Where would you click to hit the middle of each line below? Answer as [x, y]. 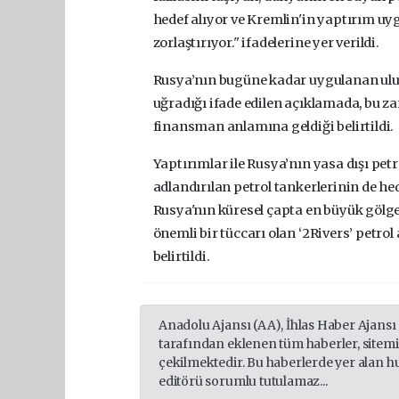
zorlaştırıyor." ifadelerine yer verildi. [266, 43]
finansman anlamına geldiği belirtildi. [275, 127]
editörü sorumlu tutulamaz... [243, 382]
